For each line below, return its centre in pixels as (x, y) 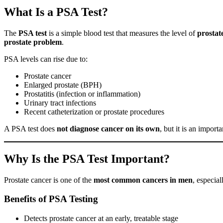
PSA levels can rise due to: (46, 59)
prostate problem (33, 42)
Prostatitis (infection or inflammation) (82, 94)
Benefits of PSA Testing (51, 199)
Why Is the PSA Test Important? (87, 159)
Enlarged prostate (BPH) (63, 85)
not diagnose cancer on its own (108, 128)
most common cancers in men (143, 180)
